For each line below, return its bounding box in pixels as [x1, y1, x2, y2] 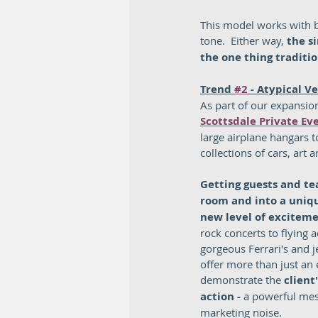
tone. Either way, [200, 33, 287, 48]
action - [200, 289, 243, 304]
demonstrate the [200, 273, 284, 287]
